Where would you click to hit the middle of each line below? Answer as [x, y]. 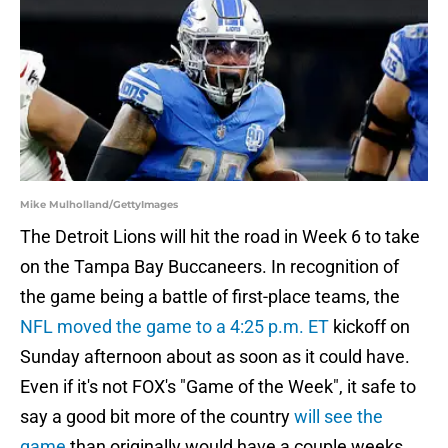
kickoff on [369, 327]
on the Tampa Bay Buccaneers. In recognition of [209, 267]
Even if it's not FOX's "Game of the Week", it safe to [218, 387]
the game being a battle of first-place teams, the [210, 297]
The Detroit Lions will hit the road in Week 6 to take [220, 237]
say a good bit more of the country [155, 417]
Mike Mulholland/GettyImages [99, 205]
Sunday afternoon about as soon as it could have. [215, 357]
